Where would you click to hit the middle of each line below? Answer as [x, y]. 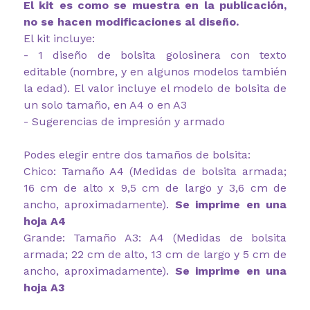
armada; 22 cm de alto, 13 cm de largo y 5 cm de [155, 254]
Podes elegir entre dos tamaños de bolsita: [137, 154]
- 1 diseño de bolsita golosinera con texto [155, 55]
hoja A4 [44, 221]
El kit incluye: [59, 38]
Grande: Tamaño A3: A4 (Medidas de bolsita [155, 237]
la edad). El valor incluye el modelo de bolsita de [155, 88]
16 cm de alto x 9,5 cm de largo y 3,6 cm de [155, 188]
